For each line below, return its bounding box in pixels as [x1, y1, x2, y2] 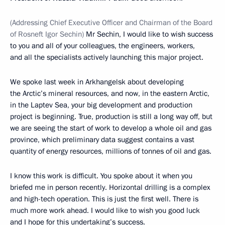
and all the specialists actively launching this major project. [10, 52, 203, 62]
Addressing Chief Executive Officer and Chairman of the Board [12, 17, 212, 28]
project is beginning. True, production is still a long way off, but [10, 111, 212, 122]
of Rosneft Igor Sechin [10, 29, 82, 39]
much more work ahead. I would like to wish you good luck [10, 205, 200, 215]
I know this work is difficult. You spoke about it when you [10, 170, 192, 181]
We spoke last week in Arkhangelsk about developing [10, 76, 184, 87]
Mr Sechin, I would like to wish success [84, 29, 213, 39]
